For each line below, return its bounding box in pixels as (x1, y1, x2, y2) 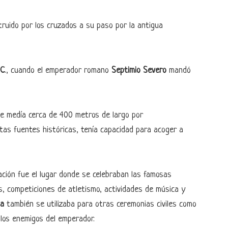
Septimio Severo (111, 66, 166, 75)
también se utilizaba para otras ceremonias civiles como (4, 199, 196, 209)
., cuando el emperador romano (5, 66, 111, 75)
